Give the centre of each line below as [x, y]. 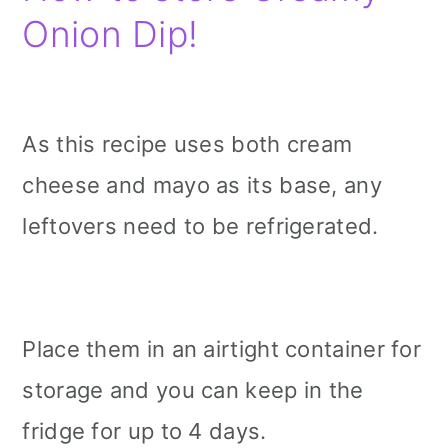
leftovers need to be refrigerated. [200, 225]
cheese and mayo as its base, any [202, 184]
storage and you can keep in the [193, 389]
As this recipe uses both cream [187, 143]
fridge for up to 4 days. [144, 430]
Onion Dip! [110, 33]
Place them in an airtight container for [222, 348]
